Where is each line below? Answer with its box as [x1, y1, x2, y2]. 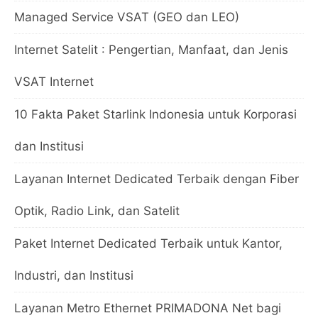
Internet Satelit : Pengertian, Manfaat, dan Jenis [14, 42, 288, 57]
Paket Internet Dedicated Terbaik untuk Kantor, [14, 236, 283, 251]
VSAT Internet [14, 74, 94, 89]
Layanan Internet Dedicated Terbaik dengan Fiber [14, 171, 299, 186]
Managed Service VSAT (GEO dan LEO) [14, 9, 239, 24]
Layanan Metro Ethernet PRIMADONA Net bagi [14, 300, 281, 315]
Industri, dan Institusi [14, 268, 133, 283]
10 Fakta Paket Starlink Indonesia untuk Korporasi [14, 106, 297, 121]
